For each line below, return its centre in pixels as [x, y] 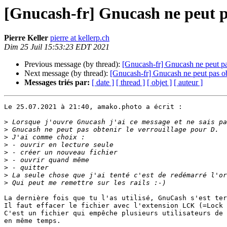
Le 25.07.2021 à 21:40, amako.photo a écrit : [93, 107]
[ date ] [103, 83]
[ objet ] [159, 83]
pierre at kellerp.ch [80, 38]
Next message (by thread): [67, 73]
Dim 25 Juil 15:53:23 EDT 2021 [57, 47]
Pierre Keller [27, 38]
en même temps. [32, 221]
